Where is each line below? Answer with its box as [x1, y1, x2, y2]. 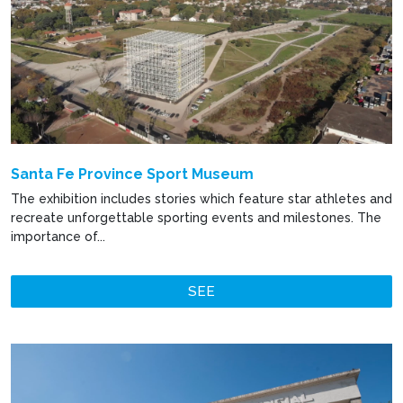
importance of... [11, 229, 105, 245]
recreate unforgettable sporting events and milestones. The [11, 210, 381, 226]
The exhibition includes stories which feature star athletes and [11, 192, 392, 207]
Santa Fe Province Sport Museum [11, 166, 254, 184]
